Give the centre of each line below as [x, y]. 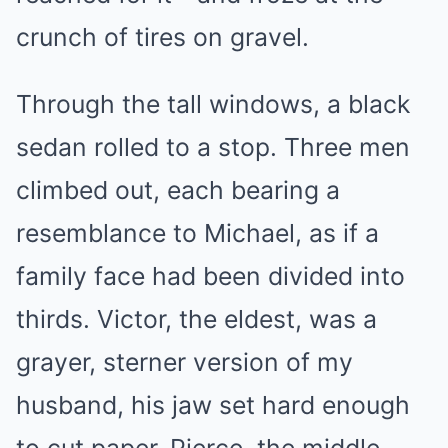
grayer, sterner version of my [184, 361]
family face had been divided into [210, 275]
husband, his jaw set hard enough [213, 404]
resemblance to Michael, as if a [197, 232]
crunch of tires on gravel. [162, 36]
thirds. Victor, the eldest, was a [196, 318]
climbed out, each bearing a [178, 189]
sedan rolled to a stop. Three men [213, 146]
